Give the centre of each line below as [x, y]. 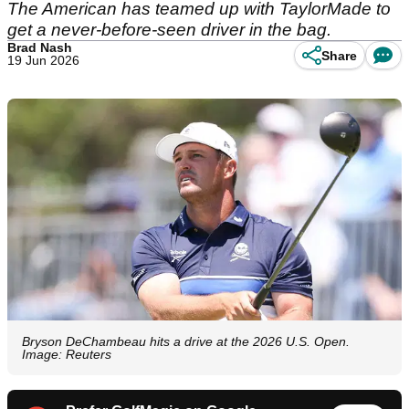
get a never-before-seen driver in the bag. [169, 30]
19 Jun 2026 [43, 60]
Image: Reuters [67, 355]
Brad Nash [40, 47]
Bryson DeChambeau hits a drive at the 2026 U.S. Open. [186, 342]
